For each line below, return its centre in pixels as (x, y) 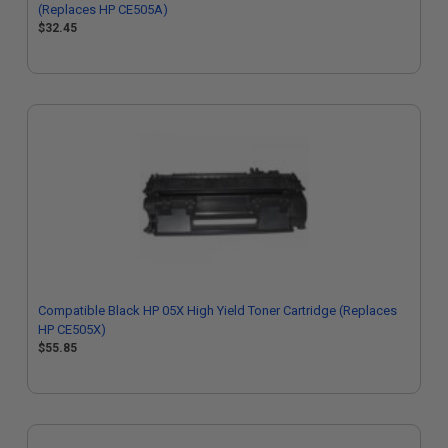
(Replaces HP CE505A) (103, 9)
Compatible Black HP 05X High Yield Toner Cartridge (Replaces (217, 310)
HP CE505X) (72, 329)
